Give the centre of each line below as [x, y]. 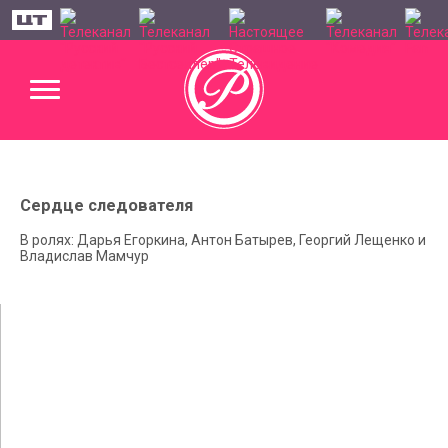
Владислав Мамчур [84, 255]
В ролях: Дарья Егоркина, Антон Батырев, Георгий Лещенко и [223, 239]
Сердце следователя [106, 206]
